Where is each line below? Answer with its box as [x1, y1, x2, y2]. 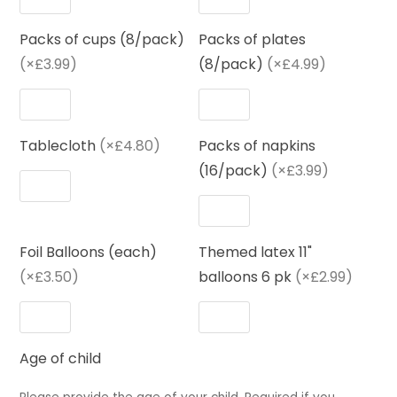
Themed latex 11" [198, 242, 312, 263]
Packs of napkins [198, 136, 315, 157]
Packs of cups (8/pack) [19, 29, 185, 51]
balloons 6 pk [198, 267, 292, 288]
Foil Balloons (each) [19, 242, 158, 263]
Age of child [19, 348, 102, 370]
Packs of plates [198, 29, 306, 51]
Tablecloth [19, 136, 97, 157]
